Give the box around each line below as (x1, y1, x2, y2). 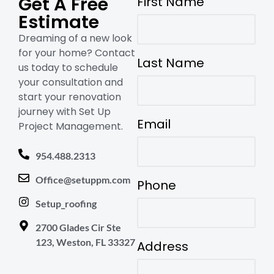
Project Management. (18, 119, 123, 133)
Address (137, 237, 188, 255)
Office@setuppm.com (35, 174, 130, 186)
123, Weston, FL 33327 (35, 236, 135, 248)
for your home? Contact (18, 45, 135, 60)
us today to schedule (18, 60, 118, 75)
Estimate (18, 9, 99, 34)
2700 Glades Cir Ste (35, 221, 121, 234)
